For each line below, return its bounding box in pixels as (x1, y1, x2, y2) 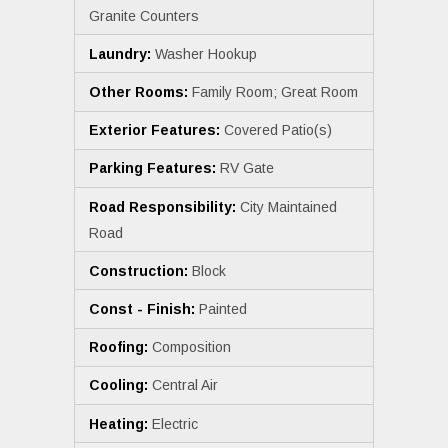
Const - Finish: (89, 301, 199, 317)
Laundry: (89, 45, 155, 62)
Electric (152, 415, 198, 432)
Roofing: (89, 339, 152, 356)
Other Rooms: (89, 84, 192, 101)
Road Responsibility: (89, 198, 240, 215)
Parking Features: (89, 160, 220, 177)
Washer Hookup (155, 45, 257, 62)
